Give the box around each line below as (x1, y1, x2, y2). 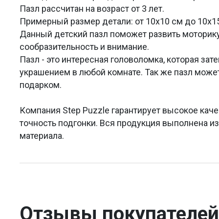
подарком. (20, 79, 62, 90)
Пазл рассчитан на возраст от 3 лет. (20, 3, 164, 14)
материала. (20, 130, 64, 141)
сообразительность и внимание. (20, 41, 149, 52)
